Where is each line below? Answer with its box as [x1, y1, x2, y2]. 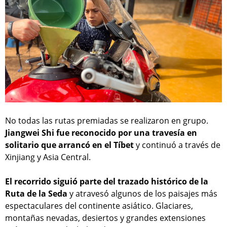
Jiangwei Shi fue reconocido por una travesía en [5, 127, 197, 139]
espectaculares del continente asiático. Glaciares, [5, 200, 193, 212]
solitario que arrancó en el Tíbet [5, 139, 134, 151]
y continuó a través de [134, 139, 220, 151]
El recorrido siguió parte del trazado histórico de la [5, 176, 208, 187]
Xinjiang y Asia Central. [5, 152, 91, 163]
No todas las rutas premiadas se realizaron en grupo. [5, 115, 208, 127]
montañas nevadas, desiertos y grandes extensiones [5, 212, 206, 224]
